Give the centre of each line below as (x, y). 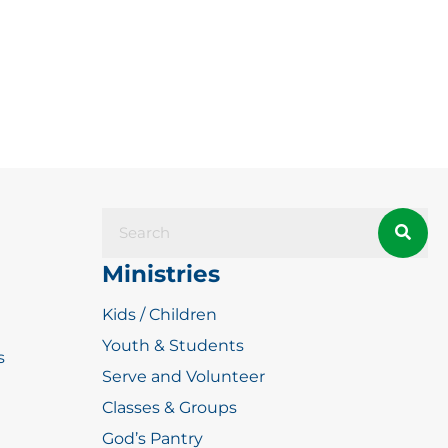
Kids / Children (159, 314)
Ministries (161, 273)
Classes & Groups (169, 407)
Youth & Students (173, 345)
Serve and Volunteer (183, 376)
